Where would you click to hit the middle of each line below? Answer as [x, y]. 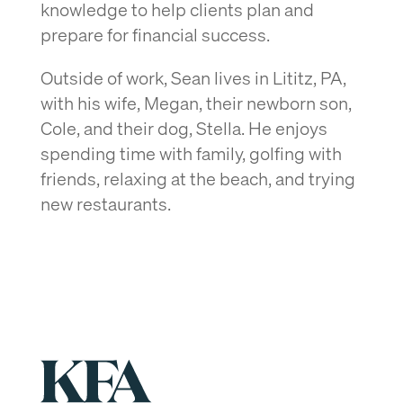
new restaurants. [107, 203]
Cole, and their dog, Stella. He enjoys [184, 128]
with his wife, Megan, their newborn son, [196, 103]
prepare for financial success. [155, 34]
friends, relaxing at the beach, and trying [197, 178]
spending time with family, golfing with [191, 153]
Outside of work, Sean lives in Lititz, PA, [193, 77]
